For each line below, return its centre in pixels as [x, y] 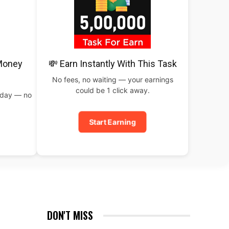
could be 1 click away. [112, 90]
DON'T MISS [70, 215]
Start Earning [112, 122]
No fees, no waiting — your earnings [112, 79]
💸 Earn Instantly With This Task [112, 64]
